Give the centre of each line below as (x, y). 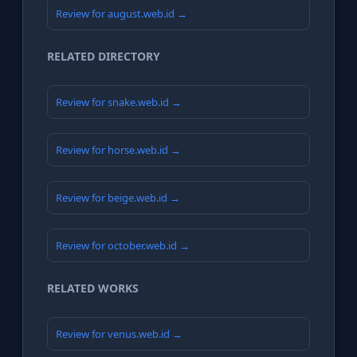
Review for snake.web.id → (119, 102)
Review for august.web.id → (122, 14)
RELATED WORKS (93, 288)
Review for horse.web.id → (118, 150)
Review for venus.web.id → (119, 334)
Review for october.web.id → (123, 246)
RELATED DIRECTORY (104, 57)
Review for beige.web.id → (118, 198)
